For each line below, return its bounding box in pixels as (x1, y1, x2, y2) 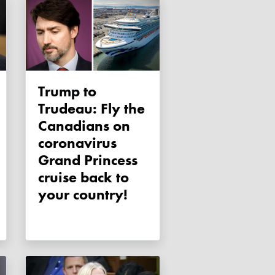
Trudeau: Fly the (38, 99, 145, 118)
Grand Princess (38, 150, 137, 170)
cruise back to (38, 168, 129, 187)
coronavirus (38, 133, 117, 153)
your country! (38, 185, 128, 204)
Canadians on (38, 116, 130, 136)
